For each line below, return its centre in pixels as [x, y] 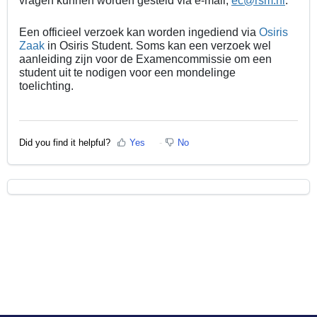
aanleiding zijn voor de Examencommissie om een [145, 59]
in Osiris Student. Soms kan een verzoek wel [158, 46]
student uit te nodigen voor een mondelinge [127, 73]
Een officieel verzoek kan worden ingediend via [139, 33]
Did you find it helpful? [65, 142]
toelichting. [48, 86]
